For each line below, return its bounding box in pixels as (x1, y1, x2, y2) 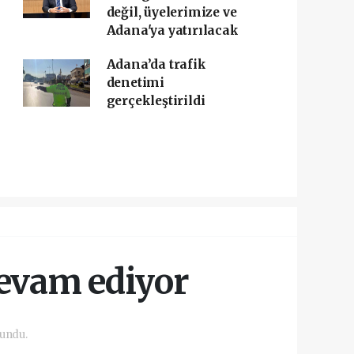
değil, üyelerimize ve (106, 5, 237, 20)
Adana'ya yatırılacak (106, 23, 239, 38)
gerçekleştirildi (106, 93, 205, 108)
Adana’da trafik (106, 57, 206, 72)
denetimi (106, 75, 165, 90)
